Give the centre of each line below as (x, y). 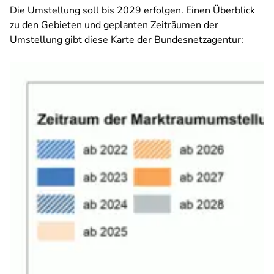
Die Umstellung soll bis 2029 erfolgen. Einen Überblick (132, 10)
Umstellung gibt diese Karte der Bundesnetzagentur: (127, 40)
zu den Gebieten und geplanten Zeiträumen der (114, 25)
